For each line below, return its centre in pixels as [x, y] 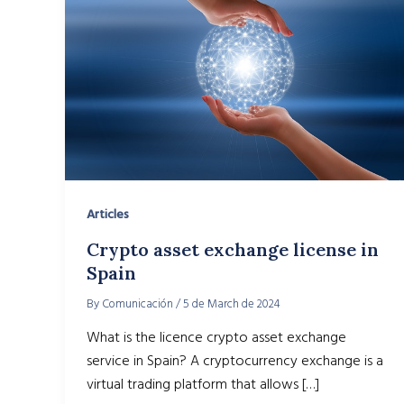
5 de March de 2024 [232, 303]
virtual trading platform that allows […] [203, 385]
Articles [108, 214]
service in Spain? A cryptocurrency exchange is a [235, 361]
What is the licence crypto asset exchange [216, 338]
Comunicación [139, 303]
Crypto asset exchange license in [233, 249]
